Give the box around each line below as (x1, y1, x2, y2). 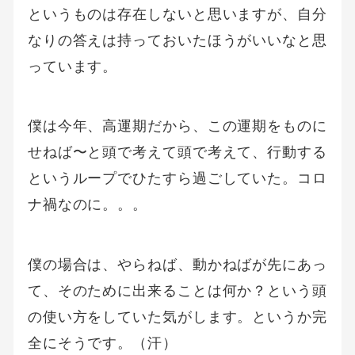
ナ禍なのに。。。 (27, 196, 148, 213)
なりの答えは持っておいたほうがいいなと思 (27, 32, 327, 49)
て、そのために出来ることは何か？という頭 (27, 281, 327, 299)
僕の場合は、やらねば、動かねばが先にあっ (27, 255, 327, 273)
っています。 (27, 58, 118, 75)
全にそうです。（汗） (27, 334, 177, 351)
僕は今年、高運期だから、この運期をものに (27, 117, 327, 135)
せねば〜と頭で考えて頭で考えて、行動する (27, 143, 327, 161)
